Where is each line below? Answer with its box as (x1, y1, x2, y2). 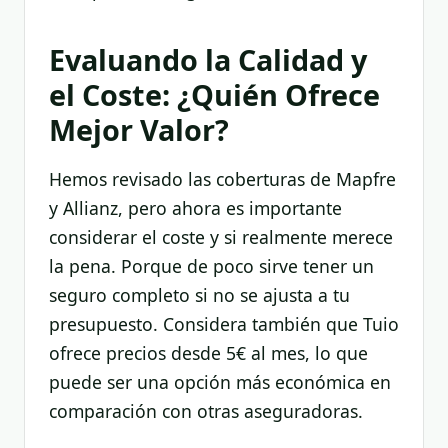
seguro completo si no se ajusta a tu (49, 282, 350, 307)
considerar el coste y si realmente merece (49, 224, 393, 249)
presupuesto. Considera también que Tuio (49, 311, 399, 336)
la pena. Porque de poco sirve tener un (49, 253, 374, 278)
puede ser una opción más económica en (49, 369, 391, 394)
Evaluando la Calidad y (49, 40, 367, 80)
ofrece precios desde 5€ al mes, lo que (49, 340, 368, 365)
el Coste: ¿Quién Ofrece (49, 75, 380, 115)
